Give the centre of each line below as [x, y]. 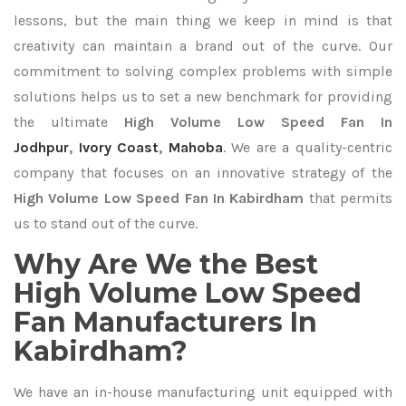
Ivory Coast [119, 147]
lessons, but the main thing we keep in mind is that [203, 20]
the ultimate [69, 122]
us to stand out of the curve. [106, 223]
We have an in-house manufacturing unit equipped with [203, 392]
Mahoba [195, 147]
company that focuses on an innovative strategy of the [203, 173]
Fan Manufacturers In [165, 322]
